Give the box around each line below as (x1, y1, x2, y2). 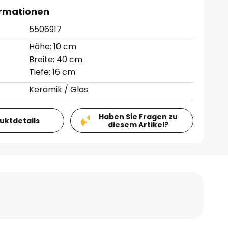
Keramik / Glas (29, 83, 89, 95)
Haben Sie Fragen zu (98, 111, 178, 122)
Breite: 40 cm (29, 53, 83, 65)
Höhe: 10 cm (29, 41, 77, 52)
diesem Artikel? (107, 120, 168, 130)
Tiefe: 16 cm (29, 66, 76, 78)
